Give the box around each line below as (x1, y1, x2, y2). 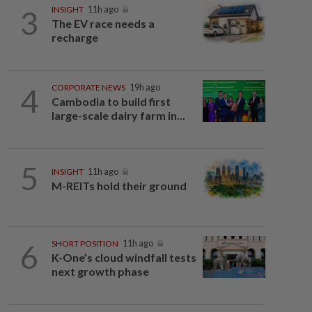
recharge (51, 31, 98, 44)
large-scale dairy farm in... (51, 109, 185, 122)
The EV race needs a (51, 17, 155, 30)
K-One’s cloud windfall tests (51, 251, 196, 264)
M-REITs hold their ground (51, 179, 187, 193)
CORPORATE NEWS (51, 82, 125, 93)
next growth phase (51, 265, 149, 278)
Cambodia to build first (51, 95, 171, 108)
